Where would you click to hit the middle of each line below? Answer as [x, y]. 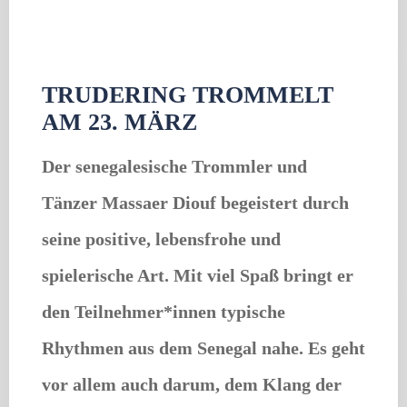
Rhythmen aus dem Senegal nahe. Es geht [203, 347]
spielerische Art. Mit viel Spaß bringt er [198, 275]
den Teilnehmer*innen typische [164, 311]
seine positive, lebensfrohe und [161, 238]
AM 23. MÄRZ [119, 122]
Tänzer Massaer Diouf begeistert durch [195, 202]
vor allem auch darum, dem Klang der [192, 384]
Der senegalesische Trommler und [174, 166]
